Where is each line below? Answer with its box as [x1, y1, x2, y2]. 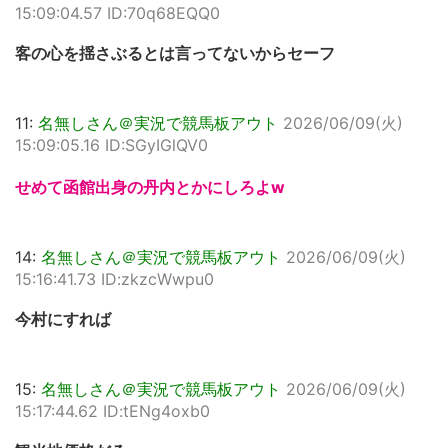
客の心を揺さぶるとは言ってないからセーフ [15, 43, 335, 63]
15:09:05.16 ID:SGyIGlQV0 [15, 135, 208, 155]
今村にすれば [15, 309, 111, 329]
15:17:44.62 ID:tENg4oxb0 [15, 401, 210, 421]
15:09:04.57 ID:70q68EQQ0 [15, 3, 220, 23]
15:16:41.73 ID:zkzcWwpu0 [15, 269, 214, 289]
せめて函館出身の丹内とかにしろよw [15, 177, 285, 197]
